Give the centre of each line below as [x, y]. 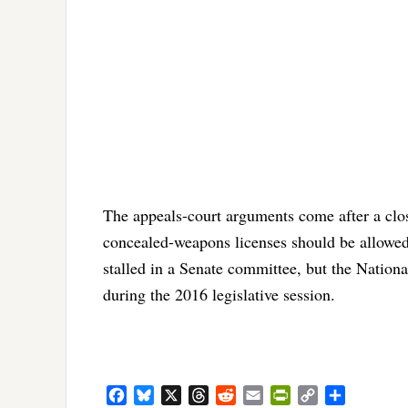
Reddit [255, 394]
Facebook [154, 394]
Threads [232, 394]
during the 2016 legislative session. [219, 295]
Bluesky [178, 394]
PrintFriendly [328, 394]
